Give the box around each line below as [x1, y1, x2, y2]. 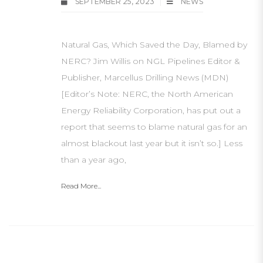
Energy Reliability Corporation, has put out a [61, 105, 241, 116]
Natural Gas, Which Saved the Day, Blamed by [61, 39, 247, 50]
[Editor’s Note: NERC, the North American [61, 89, 233, 99]
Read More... [61, 181, 101, 190]
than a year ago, [61, 154, 126, 165]
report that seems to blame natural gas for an [61, 122, 247, 132]
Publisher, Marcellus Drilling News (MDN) [61, 72, 233, 83]
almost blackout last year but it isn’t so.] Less [61, 138, 242, 149]
